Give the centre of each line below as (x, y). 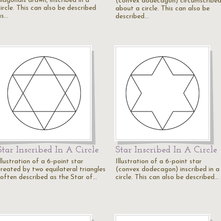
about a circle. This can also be (163, 9)
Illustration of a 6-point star (159, 162)
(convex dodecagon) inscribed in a (167, 169)
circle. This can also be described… (167, 177)
